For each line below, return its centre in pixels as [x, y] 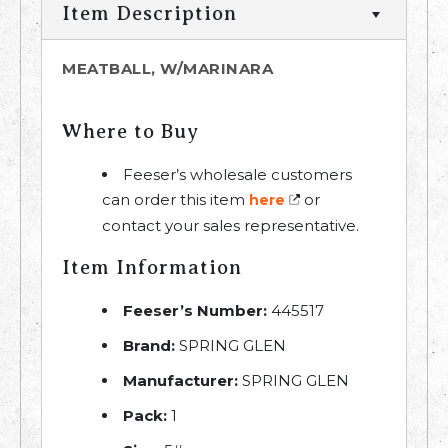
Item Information [152, 268]
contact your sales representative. [230, 226]
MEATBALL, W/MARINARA [167, 69]
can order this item [175, 200]
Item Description [149, 14]
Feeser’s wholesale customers [237, 175]
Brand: [149, 346]
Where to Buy [130, 132]
